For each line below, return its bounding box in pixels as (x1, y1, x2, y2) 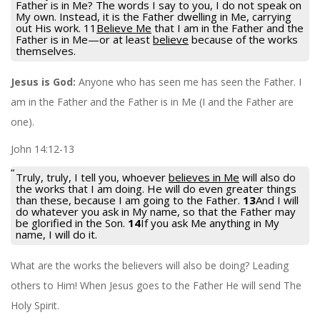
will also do (239, 169, 296, 184)
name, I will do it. (16, 226, 97, 241)
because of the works (189, 31, 298, 46)
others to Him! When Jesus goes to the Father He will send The (11, 278, 301, 292)
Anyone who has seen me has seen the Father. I (76, 74, 301, 89)
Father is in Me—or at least (16, 31, 153, 46)
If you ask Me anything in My (141, 215, 279, 230)
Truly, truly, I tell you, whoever (16, 169, 169, 184)
